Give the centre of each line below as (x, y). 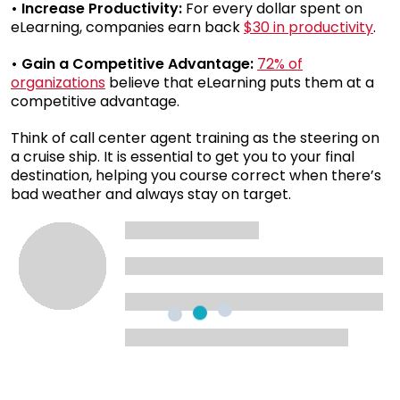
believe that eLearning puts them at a (240, 82)
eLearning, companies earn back (127, 27)
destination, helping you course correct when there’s (196, 175)
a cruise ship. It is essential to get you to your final (183, 156)
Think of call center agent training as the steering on (195, 137)
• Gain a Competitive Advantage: (134, 63)
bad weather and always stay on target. (151, 194)
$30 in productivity (308, 27)
